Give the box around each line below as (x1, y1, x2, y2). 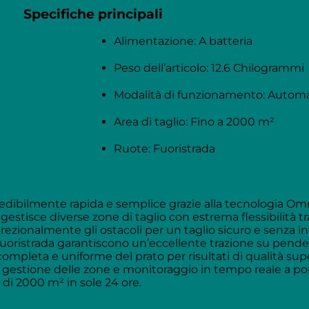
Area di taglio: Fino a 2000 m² (114, 115, 275, 129)
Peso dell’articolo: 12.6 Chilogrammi (114, 61, 304, 75)
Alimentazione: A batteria (114, 34, 252, 48)
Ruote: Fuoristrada (114, 142, 215, 156)
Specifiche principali (23, 6, 163, 22)
